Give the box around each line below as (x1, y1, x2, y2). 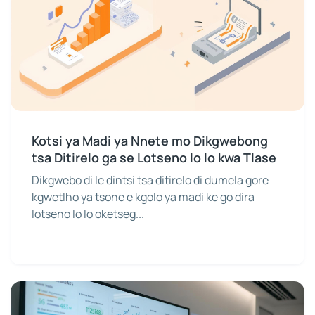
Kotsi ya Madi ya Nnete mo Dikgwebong (32, 132, 268, 150)
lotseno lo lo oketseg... (32, 206, 144, 222)
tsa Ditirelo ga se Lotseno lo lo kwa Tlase (32, 149, 276, 167)
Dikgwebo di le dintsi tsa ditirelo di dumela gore (32, 172, 269, 188)
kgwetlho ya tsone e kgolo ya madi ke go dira (32, 189, 255, 205)
